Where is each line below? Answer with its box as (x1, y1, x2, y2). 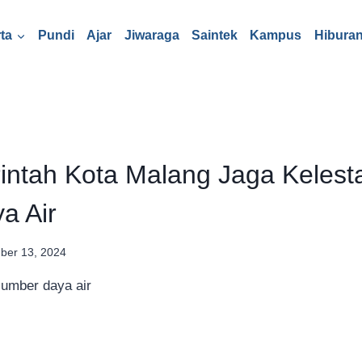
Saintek (191, 28, 238, 42)
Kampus (250, 28, 302, 42)
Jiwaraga (124, 28, 179, 42)
